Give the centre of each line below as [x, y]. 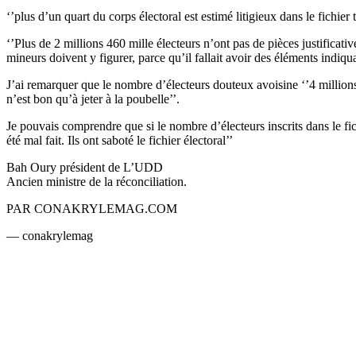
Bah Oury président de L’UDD [85, 167]
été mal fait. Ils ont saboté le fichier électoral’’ [120, 140]
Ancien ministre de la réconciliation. [97, 181]
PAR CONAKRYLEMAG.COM [92, 208]
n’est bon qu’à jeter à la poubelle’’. [93, 99]
